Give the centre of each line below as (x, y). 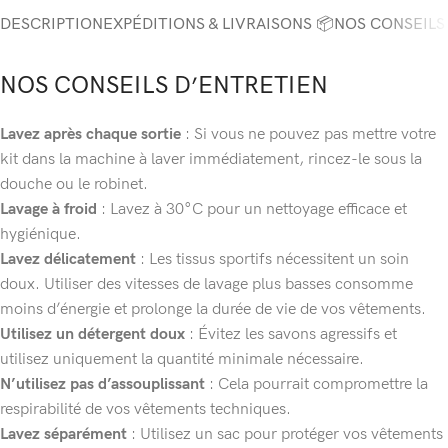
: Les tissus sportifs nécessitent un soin (272, 260)
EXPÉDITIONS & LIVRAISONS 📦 (218, 25)
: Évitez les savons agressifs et (291, 335)
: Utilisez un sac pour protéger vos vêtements (285, 435)
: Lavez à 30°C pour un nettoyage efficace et (252, 210)
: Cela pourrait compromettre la (316, 385)
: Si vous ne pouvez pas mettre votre (308, 135)
